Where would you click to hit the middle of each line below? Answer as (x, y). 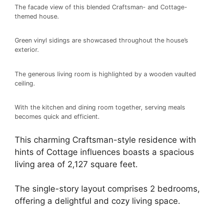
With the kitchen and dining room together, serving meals (100, 108)
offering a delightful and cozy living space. (98, 201)
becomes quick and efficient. (57, 117)
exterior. (27, 50)
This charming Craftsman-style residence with (105, 140)
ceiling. (25, 83)
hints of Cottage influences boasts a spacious (104, 152)
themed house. (37, 16)
